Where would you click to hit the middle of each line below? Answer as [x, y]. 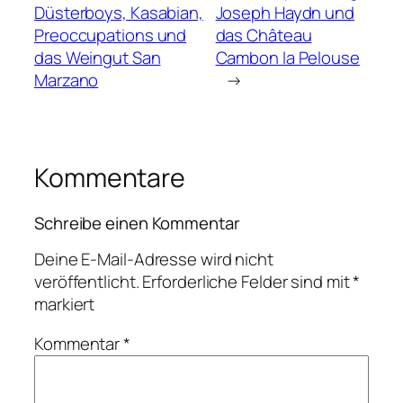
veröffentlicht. [87, 282]
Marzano [67, 81]
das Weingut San [98, 58]
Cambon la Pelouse [287, 58]
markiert [65, 304]
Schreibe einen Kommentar [137, 223]
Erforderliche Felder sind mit [248, 282]
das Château [264, 36]
